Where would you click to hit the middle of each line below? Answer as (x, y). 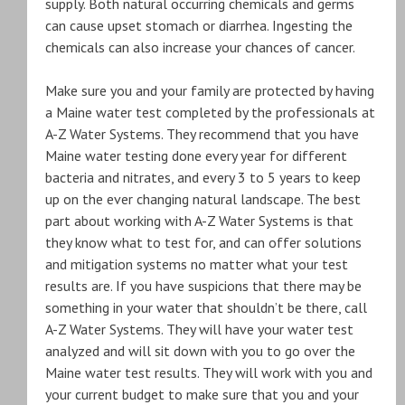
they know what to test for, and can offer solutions (203, 242)
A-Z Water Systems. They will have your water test (199, 329)
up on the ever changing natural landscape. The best (203, 199)
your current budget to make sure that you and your (202, 394)
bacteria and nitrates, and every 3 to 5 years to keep (203, 177)
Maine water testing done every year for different (196, 155)
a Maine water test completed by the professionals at (210, 112)
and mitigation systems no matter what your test (197, 264)
